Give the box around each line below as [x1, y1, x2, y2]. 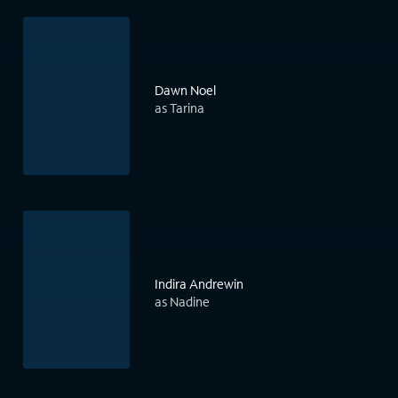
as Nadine [155, 293, 210, 311]
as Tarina [155, 99, 204, 117]
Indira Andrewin [155, 275, 243, 293]
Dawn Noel [155, 82, 216, 99]
